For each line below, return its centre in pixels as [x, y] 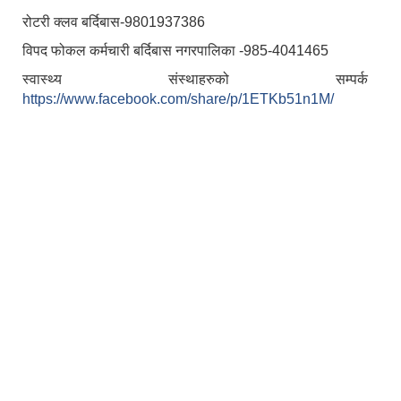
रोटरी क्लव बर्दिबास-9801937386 [114, 22]
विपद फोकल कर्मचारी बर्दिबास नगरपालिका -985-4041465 [175, 51]
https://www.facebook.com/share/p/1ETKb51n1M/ [178, 99]
